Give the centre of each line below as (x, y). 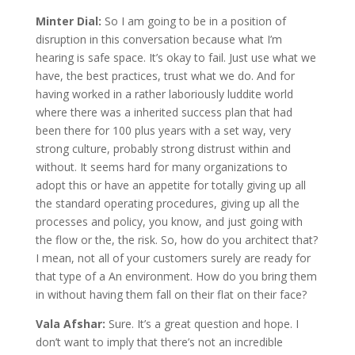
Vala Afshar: (72, 323)
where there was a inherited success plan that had (164, 112)
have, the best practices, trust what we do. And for (165, 75)
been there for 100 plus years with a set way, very (163, 130)
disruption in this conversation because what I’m (158, 39)
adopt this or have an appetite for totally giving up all (170, 185)
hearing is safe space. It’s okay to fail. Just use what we (176, 57)
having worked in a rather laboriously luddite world (164, 94)
